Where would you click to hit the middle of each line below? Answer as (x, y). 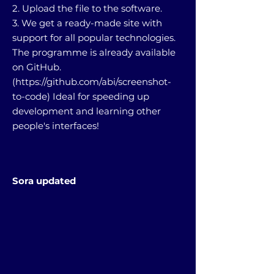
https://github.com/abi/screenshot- (93, 81)
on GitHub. (37, 67)
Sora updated (44, 180)
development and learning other (87, 111)
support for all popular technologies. (94, 37)
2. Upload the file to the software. (87, 8)
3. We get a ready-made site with (87, 23)
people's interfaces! (56, 125)
